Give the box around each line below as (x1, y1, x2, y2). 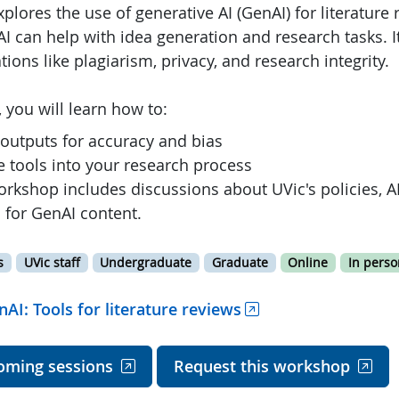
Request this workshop (173, 354, 350, 377)
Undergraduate (100, 254, 192, 271)
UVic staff (23, 254, 80, 271)
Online (288, 254, 329, 271)
